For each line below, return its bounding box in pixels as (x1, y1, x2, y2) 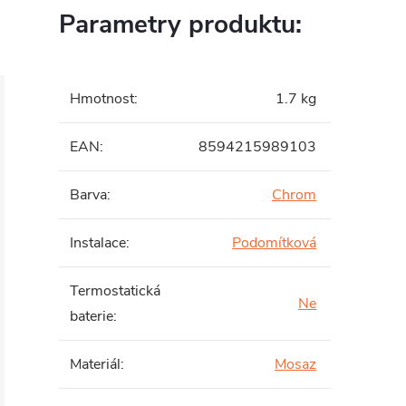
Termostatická (70, 281, 160, 301)
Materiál (70, 354, 121, 374)
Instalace (70, 233, 126, 253)
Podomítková (232, 233, 316, 253)
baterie (70, 306, 113, 326)
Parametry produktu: (59, 7, 302, 42)
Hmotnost (70, 89, 134, 109)
